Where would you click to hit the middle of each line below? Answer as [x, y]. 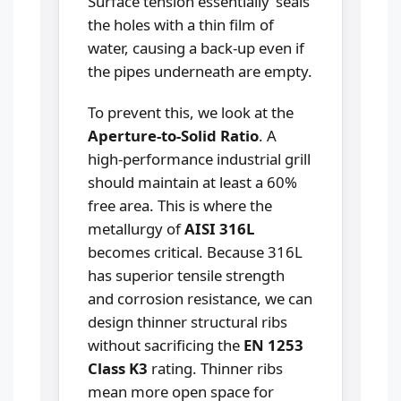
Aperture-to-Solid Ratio [173, 135]
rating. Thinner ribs [215, 368]
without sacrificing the [166, 345]
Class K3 [118, 368]
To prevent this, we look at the [191, 112]
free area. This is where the [180, 205]
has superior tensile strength [186, 275]
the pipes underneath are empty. [200, 71]
